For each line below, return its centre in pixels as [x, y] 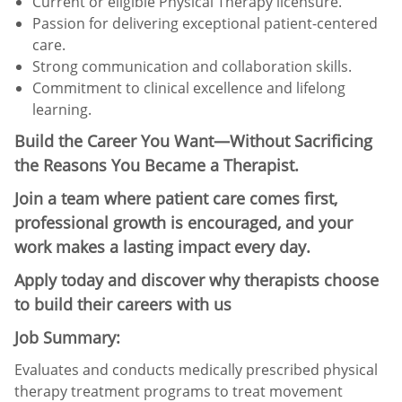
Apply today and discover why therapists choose [197, 280]
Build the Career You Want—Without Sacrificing [193, 140]
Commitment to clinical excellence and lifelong [189, 87]
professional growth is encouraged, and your [184, 222]
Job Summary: [67, 337]
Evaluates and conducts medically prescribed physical [196, 369]
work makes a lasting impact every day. [162, 246]
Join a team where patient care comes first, [176, 198]
